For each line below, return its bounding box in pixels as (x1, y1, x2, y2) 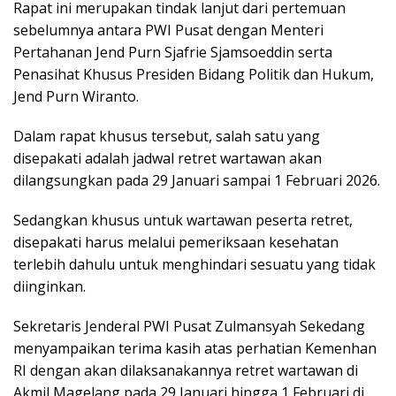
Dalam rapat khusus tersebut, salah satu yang (13, 126, 320, 147)
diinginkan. (13, 277, 86, 297)
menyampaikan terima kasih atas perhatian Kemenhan (13, 339, 377, 359)
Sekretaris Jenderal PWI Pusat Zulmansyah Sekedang (13, 316, 365, 337)
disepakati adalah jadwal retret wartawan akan (13, 148, 322, 169)
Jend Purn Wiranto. (13, 87, 139, 107)
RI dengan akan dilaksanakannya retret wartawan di (13, 361, 358, 381)
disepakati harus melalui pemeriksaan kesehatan (13, 232, 339, 253)
